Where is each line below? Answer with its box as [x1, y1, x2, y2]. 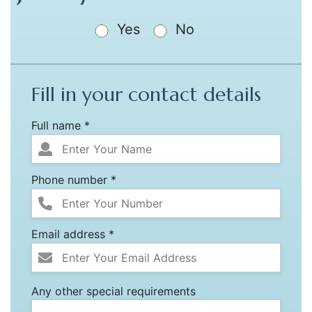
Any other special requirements [31, 283, 196, 298]
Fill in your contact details [31, 81, 261, 107]
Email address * [31, 226, 114, 241]
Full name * [31, 118, 90, 132]
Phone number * [31, 172, 116, 187]
